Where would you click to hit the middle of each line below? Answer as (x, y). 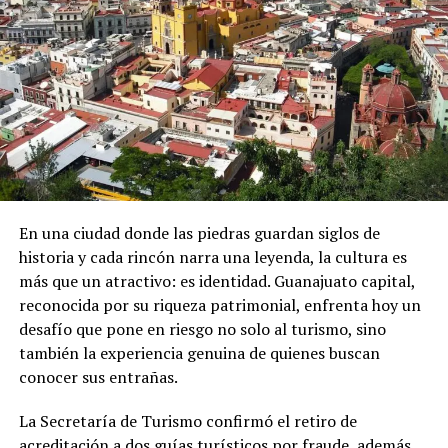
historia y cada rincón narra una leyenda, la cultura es (212, 257)
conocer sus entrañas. (98, 377)
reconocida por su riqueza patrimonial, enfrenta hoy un (219, 305)
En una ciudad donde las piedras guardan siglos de (199, 233)
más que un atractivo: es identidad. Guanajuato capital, (216, 281)
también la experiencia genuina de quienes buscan (199, 353)
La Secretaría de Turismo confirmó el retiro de (187, 421)
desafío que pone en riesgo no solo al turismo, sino (202, 329)
